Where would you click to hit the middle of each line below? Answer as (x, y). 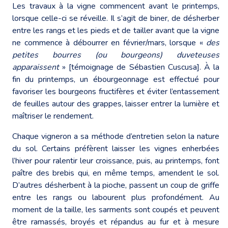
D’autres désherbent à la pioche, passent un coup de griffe (116, 185)
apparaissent (36, 67)
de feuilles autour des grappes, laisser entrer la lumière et (116, 104)
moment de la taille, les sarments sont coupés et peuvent (116, 209)
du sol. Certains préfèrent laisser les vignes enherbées (116, 148)
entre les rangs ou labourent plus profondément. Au (116, 197)
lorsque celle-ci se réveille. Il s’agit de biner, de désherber (116, 18)
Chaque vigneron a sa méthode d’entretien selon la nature (116, 136)
